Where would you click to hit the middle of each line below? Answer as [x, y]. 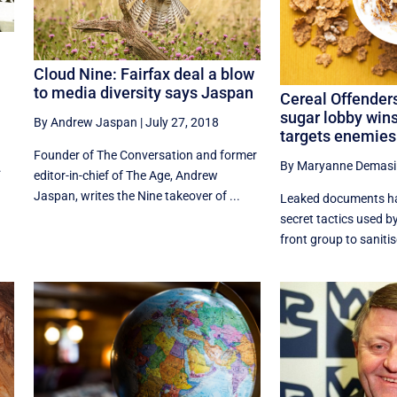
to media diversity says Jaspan [143, 93]
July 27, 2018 [182, 123]
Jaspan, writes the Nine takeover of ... [136, 196]
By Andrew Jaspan [85, 123]
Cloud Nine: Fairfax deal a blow [144, 74]
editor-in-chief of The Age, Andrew [125, 176]
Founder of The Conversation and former [145, 156]
